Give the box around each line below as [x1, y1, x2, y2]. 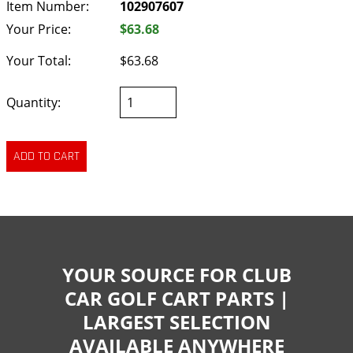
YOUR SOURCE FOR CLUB [61, 261, 292, 288]
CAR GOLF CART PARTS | [64, 284, 289, 311]
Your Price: [6, 20, 71, 38]
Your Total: [6, 52, 71, 70]
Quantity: [6, 94, 61, 112]
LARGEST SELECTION [82, 308, 271, 335]
